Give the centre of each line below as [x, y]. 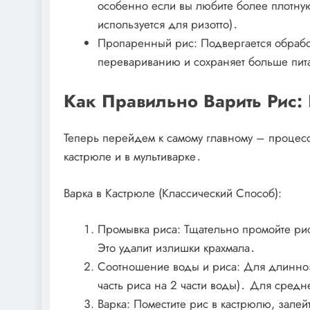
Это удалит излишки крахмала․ [176, 248]
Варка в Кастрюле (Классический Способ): [173, 193]
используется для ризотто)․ [168, 24]
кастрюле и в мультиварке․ [133, 157]
